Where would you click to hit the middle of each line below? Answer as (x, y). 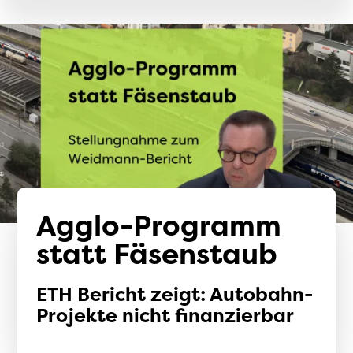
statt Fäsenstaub (157, 253)
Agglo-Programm (159, 225)
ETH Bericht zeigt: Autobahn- (175, 294)
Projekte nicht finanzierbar (165, 315)
